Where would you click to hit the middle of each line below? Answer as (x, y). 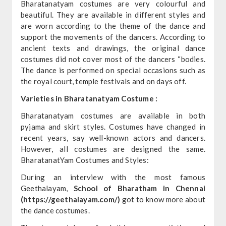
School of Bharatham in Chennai (139, 188)
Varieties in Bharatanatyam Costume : (89, 98)
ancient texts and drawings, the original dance (113, 48)
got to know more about (163, 199)
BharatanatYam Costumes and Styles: (84, 160)
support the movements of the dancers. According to (113, 37)
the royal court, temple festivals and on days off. (103, 81)
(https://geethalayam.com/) (70, 199)
